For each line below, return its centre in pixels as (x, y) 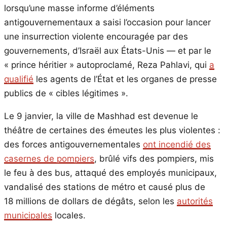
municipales (28, 215)
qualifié (19, 79)
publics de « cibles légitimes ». (66, 93)
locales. (69, 215)
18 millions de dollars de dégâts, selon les (90, 201)
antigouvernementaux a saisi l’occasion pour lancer (107, 22)
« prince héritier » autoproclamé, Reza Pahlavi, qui (107, 65)
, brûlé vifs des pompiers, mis (154, 158)
